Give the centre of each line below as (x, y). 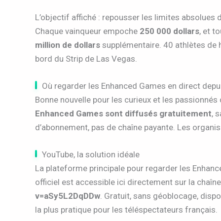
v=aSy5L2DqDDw (68, 196)
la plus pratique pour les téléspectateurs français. (126, 210)
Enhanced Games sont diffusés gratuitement (123, 114)
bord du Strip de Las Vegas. (86, 58)
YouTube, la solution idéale (91, 155)
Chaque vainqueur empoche (87, 31)
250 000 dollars (169, 31)
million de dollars (68, 45)
